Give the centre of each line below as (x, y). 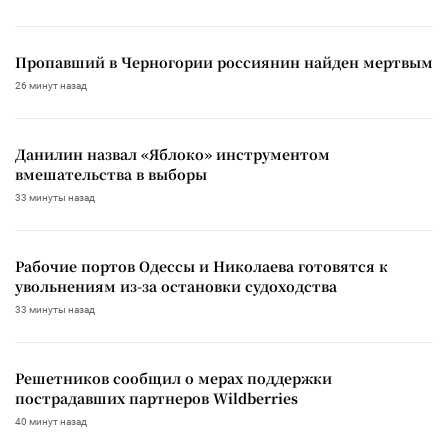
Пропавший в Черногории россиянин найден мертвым (224, 61)
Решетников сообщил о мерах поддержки (173, 377)
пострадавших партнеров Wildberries (156, 397)
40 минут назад (51, 421)
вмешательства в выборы (111, 173)
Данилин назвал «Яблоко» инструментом (172, 153)
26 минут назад (51, 85)
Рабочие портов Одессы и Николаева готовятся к (201, 265)
